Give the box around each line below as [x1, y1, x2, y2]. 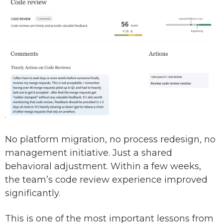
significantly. [5, 188, 65, 199]
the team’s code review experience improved [5, 174, 208, 186]
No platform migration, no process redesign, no [5, 134, 216, 145]
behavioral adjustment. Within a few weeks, [5, 161, 201, 172]
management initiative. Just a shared [5, 147, 172, 159]
